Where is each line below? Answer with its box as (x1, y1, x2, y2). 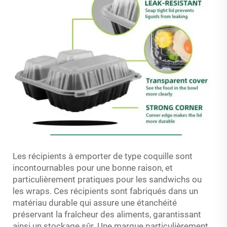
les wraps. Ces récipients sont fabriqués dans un (13, 185, 198, 196)
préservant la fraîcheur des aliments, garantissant (13, 209, 201, 219)
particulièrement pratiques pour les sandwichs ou (13, 174, 202, 184)
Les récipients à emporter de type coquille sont (13, 150, 193, 161)
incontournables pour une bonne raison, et (13, 162, 173, 173)
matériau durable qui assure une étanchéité (13, 197, 177, 208)
